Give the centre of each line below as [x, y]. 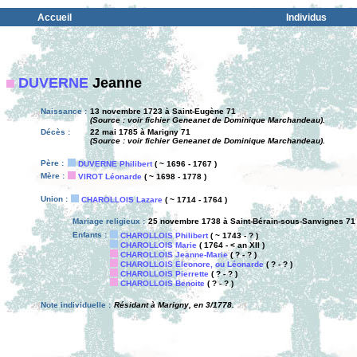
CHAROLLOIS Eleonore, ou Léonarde [192, 264]
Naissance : [64, 111]
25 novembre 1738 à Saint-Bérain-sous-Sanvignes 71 [252, 221]
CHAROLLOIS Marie [159, 245]
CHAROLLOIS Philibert [164, 235]
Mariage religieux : [109, 221]
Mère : [53, 176]
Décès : [55, 132]
